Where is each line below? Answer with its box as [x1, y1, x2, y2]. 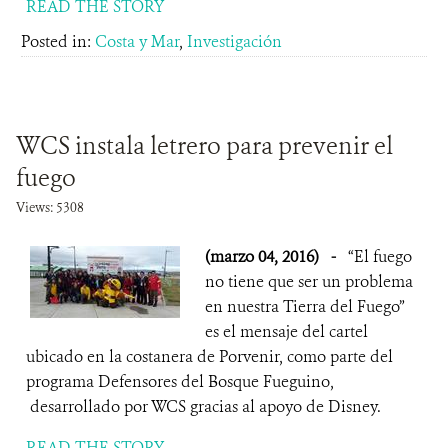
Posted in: [21, 31, 95, 52]
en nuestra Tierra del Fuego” [205, 296, 405, 317]
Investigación [187, 31, 282, 52]
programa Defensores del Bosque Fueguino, [26, 371, 334, 392]
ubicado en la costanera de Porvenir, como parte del [26, 346, 393, 367]
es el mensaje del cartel [205, 321, 368, 342]
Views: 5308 [16, 199, 84, 216]
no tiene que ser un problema [205, 271, 413, 292]
